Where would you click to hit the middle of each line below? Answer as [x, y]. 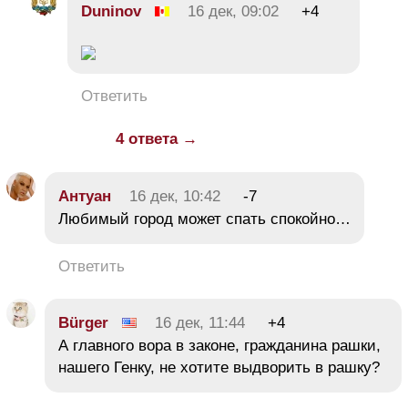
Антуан [85, 197]
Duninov [111, 12]
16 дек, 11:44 [200, 323]
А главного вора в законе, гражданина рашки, [219, 346]
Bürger [83, 323]
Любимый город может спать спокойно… [204, 219]
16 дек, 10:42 [175, 197]
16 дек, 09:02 [233, 12]
